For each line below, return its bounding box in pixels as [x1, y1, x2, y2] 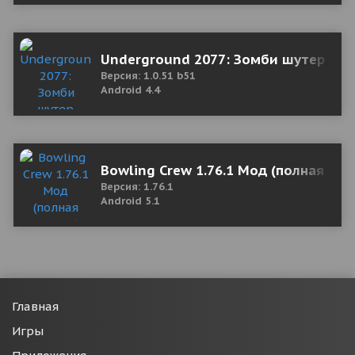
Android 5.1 [101, 194, 160, 208]
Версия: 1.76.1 [101, 180, 174, 193]
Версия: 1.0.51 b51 [101, 69, 196, 82]
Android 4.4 [101, 83, 160, 97]
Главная [12, 299, 59, 314]
